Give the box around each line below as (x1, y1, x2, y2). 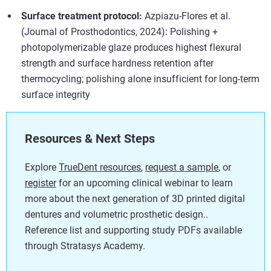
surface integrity (21, 88, 90, 100)
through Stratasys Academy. (25, 240, 150, 252)
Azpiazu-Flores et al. (145, 10, 230, 22)
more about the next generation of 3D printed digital (25, 192, 245, 204)
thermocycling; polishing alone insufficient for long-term (21, 73, 260, 85)
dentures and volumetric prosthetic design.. (25, 208, 208, 220)
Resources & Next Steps (25, 131, 155, 146)
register (25, 177, 56, 189)
